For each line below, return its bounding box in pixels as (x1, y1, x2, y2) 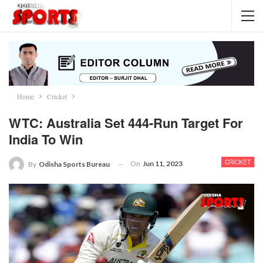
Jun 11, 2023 (143, 159, 183, 168)
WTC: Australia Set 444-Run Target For (9, 113, 243, 133)
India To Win (9, 130, 83, 149)
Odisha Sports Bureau (39, 160, 110, 169)
